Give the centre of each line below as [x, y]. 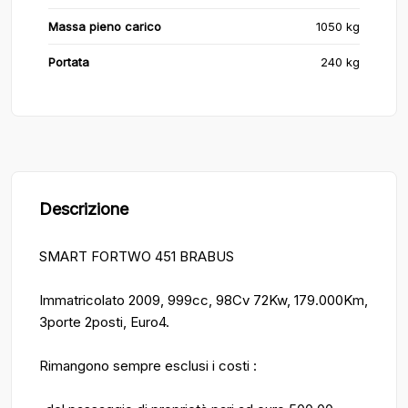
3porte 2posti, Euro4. [104, 322]
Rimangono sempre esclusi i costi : [148, 366]
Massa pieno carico [105, 26]
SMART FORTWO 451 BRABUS [137, 256]
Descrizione [84, 209]
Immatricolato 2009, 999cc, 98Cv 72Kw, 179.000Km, [204, 300]
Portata [69, 62]
